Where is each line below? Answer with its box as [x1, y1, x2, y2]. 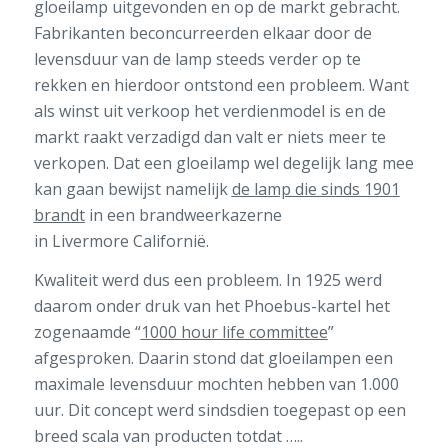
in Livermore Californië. [33, 229, 213, 252]
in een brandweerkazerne [84, 203, 282, 226]
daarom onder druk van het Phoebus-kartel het [33, 295, 390, 318]
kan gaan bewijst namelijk [33, 177, 232, 200]
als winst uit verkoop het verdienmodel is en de [33, 99, 386, 122]
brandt [33, 203, 85, 226]
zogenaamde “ [33, 321, 141, 344]
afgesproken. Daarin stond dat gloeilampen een [33, 347, 393, 370]
